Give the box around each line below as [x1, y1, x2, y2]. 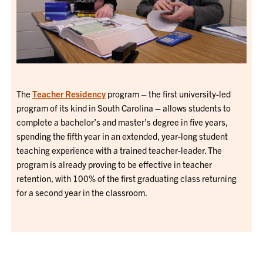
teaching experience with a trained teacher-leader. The [16, 144, 222, 156]
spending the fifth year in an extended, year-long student [16, 130, 228, 141]
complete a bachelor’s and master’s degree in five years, [16, 116, 228, 127]
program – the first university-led [105, 87, 231, 99]
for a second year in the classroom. [16, 186, 149, 198]
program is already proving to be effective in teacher [16, 158, 212, 170]
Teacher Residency [32, 87, 106, 99]
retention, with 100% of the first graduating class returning [16, 172, 237, 184]
